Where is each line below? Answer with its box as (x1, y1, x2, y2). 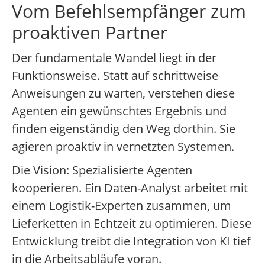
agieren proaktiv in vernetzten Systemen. (12, 138, 234, 155)
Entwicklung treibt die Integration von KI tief (12, 233, 251, 250)
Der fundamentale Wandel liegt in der (12, 50, 216, 66)
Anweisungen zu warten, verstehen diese (12, 85, 235, 102)
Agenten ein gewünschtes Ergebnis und (12, 103, 227, 119)
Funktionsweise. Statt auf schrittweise (12, 67, 218, 84)
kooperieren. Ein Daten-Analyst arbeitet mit (12, 180, 248, 196)
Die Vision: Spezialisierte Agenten (12, 162, 192, 179)
